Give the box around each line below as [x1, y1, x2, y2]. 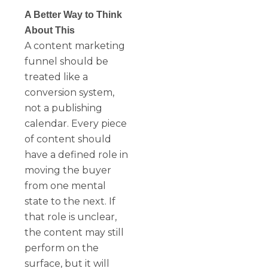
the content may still [25, 226, 124, 238]
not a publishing [25, 102, 103, 114]
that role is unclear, [25, 211, 117, 223]
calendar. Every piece [25, 117, 127, 129]
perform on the [25, 242, 99, 254]
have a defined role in [25, 148, 129, 160]
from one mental [25, 179, 106, 191]
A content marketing [25, 39, 126, 51]
